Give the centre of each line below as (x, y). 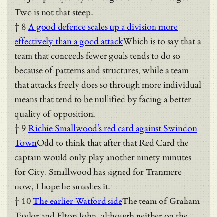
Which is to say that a (162, 41)
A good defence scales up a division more (103, 27)
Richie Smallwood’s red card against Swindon (113, 128)
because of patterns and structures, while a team (102, 70)
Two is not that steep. (54, 12)
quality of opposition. (55, 114)
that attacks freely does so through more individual (108, 85)
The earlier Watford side (77, 201)
